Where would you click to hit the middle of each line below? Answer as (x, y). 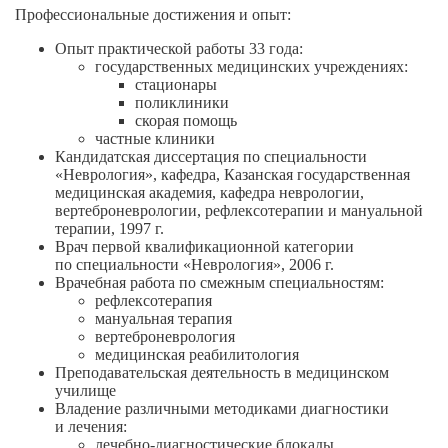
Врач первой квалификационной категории (204, 246)
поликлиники (182, 102)
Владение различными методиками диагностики (222, 408)
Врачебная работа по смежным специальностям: (219, 282)
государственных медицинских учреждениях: (251, 66)
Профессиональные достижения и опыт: (153, 14)
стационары (176, 84)
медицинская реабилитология (197, 354)
